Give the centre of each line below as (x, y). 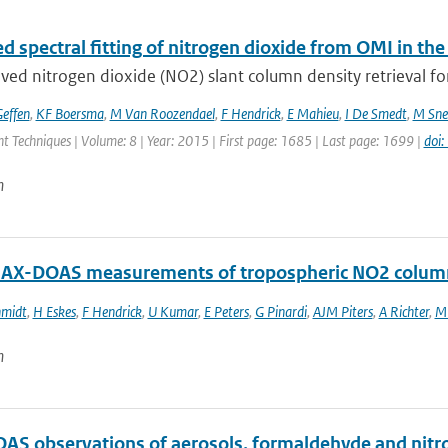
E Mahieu (312, 113)
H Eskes (54, 311)
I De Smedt (375, 113)
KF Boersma (69, 113)
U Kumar (172, 311)
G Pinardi (280, 311)
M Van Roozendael (162, 113)
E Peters (226, 311)
